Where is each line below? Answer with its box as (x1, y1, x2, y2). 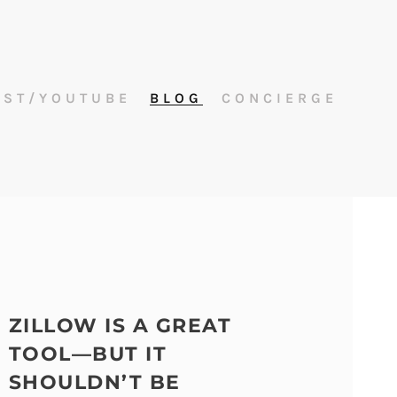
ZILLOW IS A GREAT (8, 313, 232, 338)
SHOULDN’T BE (8, 370, 181, 394)
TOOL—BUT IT (8, 341, 167, 366)
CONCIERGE (221, 89, 338, 106)
